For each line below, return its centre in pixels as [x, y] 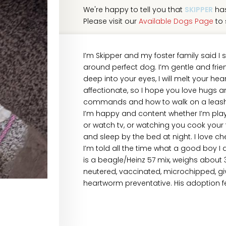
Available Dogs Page [176, 21]
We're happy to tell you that [134, 9]
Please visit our [111, 21]
